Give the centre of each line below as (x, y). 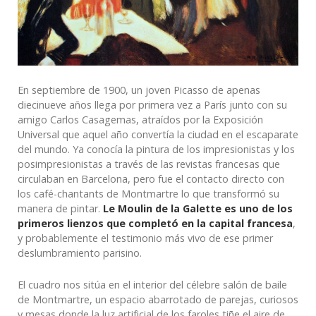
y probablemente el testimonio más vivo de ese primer (145, 238)
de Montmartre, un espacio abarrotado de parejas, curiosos (158, 299)
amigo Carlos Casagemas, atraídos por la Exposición (140, 119)
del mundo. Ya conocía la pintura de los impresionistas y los (156, 149)
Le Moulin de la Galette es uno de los (198, 208)
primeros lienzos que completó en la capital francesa (155, 223)
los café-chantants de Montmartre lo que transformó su (148, 193)
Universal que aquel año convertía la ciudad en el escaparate (158, 134)
